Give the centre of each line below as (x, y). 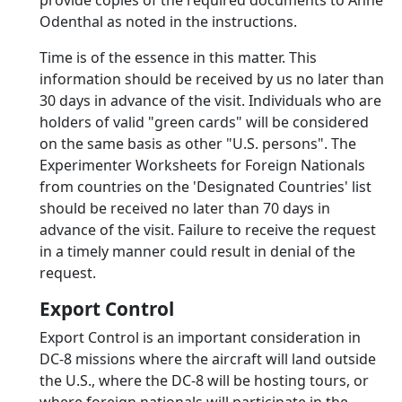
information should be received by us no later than (212, 79)
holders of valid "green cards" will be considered (204, 122)
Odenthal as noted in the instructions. (168, 22)
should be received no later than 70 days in (185, 208)
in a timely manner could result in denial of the (197, 251)
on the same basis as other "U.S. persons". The (198, 144)
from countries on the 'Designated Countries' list (205, 187)
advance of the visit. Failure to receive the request (208, 230)
